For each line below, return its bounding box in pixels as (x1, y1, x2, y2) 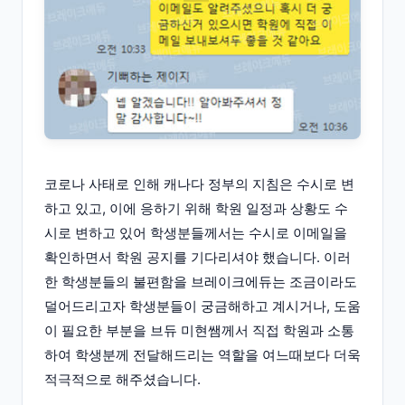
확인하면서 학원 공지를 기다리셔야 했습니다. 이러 (44, 248, 351, 266)
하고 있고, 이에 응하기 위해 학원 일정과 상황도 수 (44, 199, 348, 217)
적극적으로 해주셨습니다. (44, 370, 201, 388)
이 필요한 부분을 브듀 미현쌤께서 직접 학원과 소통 (44, 321, 354, 339)
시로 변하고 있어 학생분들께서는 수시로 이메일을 (44, 223, 347, 241)
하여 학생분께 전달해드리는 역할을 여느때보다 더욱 (44, 345, 361, 363)
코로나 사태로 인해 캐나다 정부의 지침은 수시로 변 (44, 174, 354, 193)
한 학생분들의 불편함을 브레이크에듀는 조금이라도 (44, 272, 357, 290)
